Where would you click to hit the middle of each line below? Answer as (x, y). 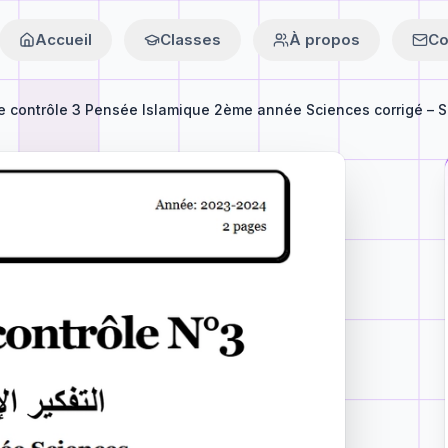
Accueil (63, 39)
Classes (190, 39)
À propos (324, 39)
